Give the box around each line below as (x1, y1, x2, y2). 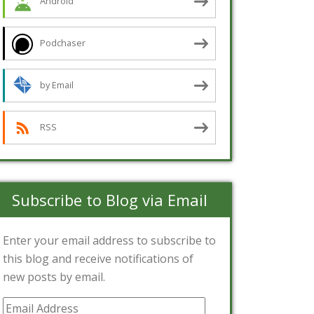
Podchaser (40, 36, 86, 50)
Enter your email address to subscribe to (3, 233, 216, 248)
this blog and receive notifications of (3, 251, 193, 266)
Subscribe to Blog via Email (11, 189, 207, 210)
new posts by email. (3, 269, 105, 285)
